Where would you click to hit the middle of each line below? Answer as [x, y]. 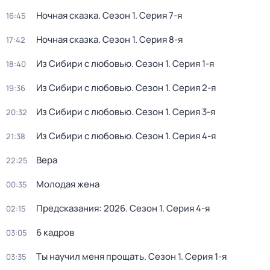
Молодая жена [68, 184]
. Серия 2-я [192, 88]
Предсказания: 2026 [81, 208]
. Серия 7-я [159, 15]
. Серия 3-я [192, 112]
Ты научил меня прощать [90, 256]
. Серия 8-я [159, 39]
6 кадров [55, 232]
